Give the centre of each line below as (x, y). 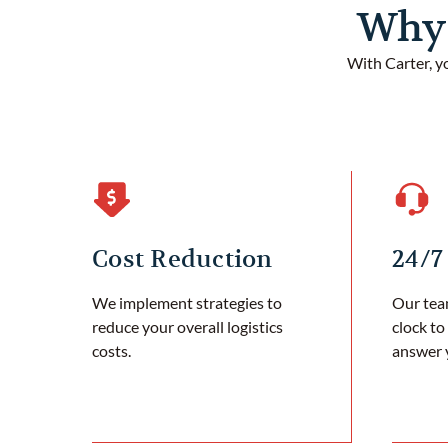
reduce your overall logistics (187, 326)
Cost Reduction (182, 258)
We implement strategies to (187, 302)
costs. (111, 350)
